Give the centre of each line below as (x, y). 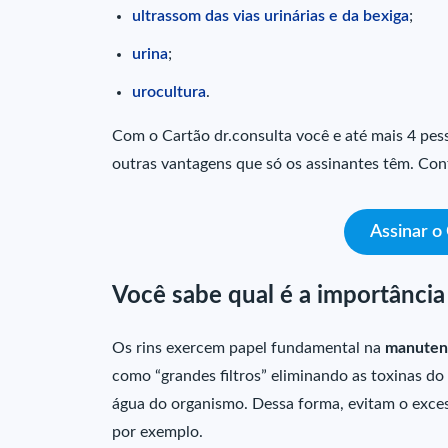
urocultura (169, 91)
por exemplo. (157, 432)
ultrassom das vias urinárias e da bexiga (270, 15)
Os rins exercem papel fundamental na (248, 348)
